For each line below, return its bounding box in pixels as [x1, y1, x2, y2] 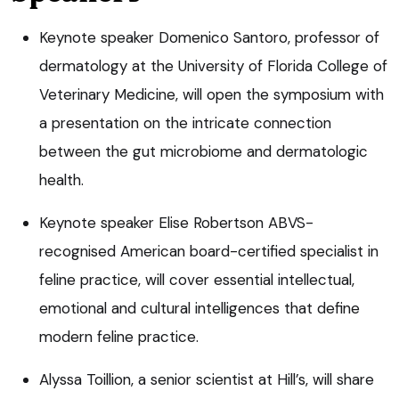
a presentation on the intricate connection [39, 112, 331, 133]
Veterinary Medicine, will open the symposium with [39, 84, 384, 104]
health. [39, 169, 84, 190]
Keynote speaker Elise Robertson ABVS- [39, 212, 313, 232]
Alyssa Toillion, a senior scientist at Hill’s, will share [39, 369, 374, 389]
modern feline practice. [39, 326, 199, 346]
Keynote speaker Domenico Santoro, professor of [39, 27, 379, 47]
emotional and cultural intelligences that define [39, 297, 360, 318]
